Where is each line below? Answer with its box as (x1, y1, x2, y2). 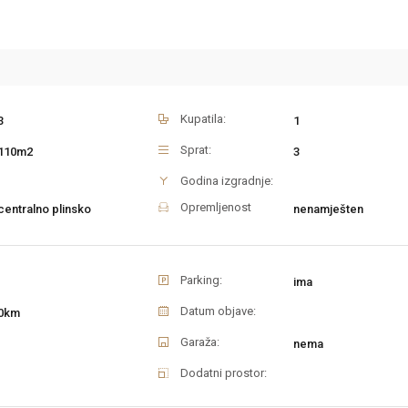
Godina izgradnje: (180, 174, 273, 189)
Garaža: (180, 335, 219, 350)
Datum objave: (180, 304, 256, 319)
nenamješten (293, 202, 363, 216)
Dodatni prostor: (180, 366, 267, 381)
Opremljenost (180, 200, 251, 215)
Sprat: (180, 143, 211, 158)
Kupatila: (180, 112, 226, 127)
